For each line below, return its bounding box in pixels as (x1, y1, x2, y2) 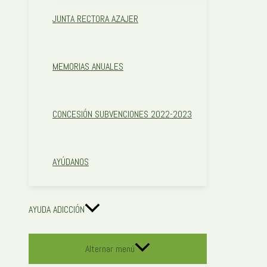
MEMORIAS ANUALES (52, 60, 123, 73)
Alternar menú (85, 243, 135, 256)
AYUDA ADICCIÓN (29, 203, 85, 216)
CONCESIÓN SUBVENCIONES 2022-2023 (52, 108, 192, 121)
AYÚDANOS (52, 156, 89, 169)
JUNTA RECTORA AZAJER (52, 13, 138, 26)
